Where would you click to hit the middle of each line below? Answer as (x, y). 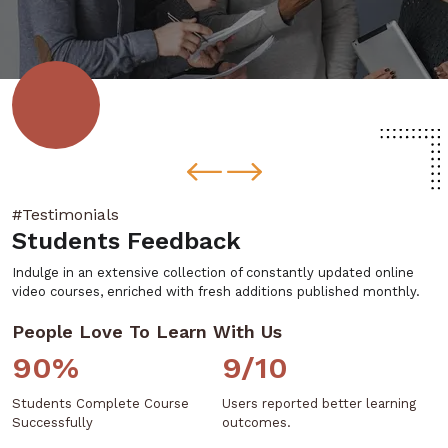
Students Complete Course (100, 403)
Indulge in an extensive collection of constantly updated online (213, 272)
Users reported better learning (319, 403)
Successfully (52, 422)
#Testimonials (65, 214)
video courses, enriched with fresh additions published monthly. (216, 291)
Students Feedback (126, 241)
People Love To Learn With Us (147, 331)
